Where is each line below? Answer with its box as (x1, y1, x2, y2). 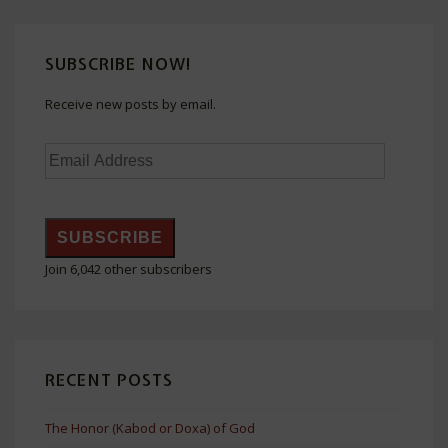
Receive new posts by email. (45, 94, 216, 113)
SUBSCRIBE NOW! (45, 53, 193, 76)
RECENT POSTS (45, 368, 173, 391)
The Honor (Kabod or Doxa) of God (45, 418, 255, 437)
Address (44, 165, 95, 184)
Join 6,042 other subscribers (45, 259, 212, 278)
